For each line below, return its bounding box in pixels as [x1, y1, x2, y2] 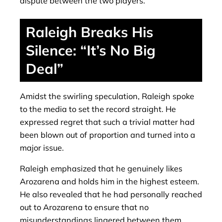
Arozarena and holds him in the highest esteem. [20, 176, 199, 187]
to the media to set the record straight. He [20, 104, 176, 114]
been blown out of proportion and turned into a [20, 130, 195, 140]
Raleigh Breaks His [26, 22, 153, 41]
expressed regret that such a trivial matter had [20, 117, 195, 127]
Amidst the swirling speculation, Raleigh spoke [20, 91, 194, 102]
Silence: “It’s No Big [26, 41, 156, 59]
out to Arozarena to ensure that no [20, 202, 149, 213]
